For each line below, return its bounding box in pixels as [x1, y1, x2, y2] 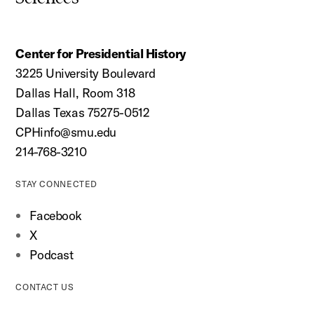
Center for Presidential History [15, 46, 186, 62]
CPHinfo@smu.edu [15, 124, 116, 141]
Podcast [29, 247, 74, 264]
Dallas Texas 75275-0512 [15, 104, 150, 121]
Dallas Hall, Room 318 [15, 85, 135, 102]
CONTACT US [15, 282, 74, 293]
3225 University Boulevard [15, 65, 156, 82]
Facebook [29, 207, 82, 224]
